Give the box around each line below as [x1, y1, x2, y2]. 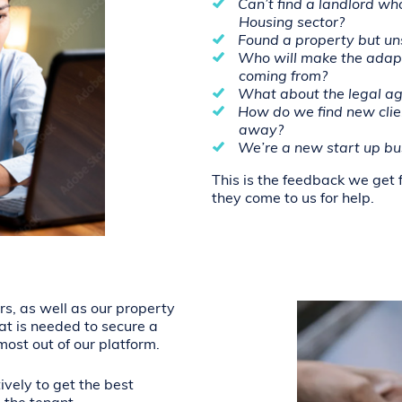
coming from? [238, 69, 328, 84]
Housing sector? [238, 15, 345, 31]
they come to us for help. [211, 191, 374, 206]
